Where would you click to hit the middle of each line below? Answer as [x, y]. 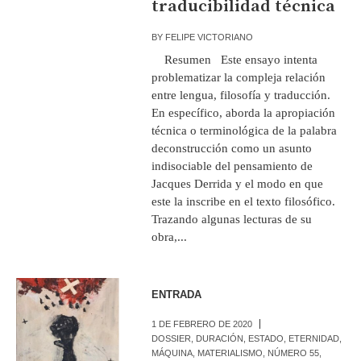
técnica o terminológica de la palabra [245, 130]
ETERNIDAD [314, 338]
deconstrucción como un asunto [232, 148]
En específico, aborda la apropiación [244, 112]
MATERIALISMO [230, 353]
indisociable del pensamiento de [232, 166]
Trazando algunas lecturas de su [232, 219]
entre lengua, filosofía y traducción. [241, 95]
